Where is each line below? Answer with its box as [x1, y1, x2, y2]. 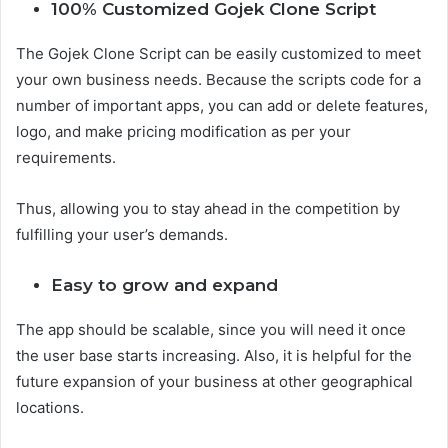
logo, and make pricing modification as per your [16, 122, 351, 141]
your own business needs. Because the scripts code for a [16, 70, 421, 89]
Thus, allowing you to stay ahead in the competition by [16, 199, 400, 218]
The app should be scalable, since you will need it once [16, 320, 406, 339]
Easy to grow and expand [51, 275, 278, 295]
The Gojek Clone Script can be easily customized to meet [16, 44, 421, 63]
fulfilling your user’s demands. [16, 225, 228, 244]
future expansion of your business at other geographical [16, 372, 413, 391]
